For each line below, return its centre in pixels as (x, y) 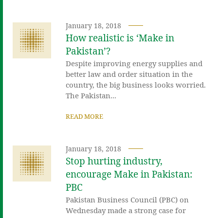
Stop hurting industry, (114, 161)
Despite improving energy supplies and (134, 63)
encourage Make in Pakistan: (129, 174)
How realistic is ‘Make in (120, 38)
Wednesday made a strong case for (126, 210)
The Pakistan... (91, 95)
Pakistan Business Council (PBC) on (127, 199)
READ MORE (85, 116)
